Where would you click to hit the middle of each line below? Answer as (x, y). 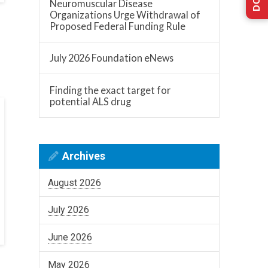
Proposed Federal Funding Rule (118, 26)
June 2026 (70, 237)
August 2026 (74, 182)
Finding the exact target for (110, 90)
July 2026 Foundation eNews (112, 58)
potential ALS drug (91, 101)
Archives (84, 156)
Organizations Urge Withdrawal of (125, 14)
